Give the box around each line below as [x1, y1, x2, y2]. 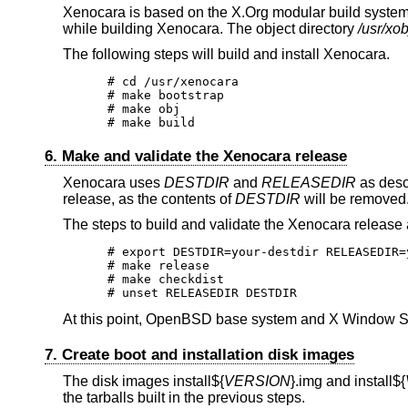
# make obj [107, 101, 181, 116]
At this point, [62, 311, 146, 327]
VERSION [223, 373, 291, 390]
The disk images [62, 373, 173, 390]
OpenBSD [145, 311, 212, 327]
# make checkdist [107, 271, 225, 286]
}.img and [290, 373, 354, 390]
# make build [107, 115, 196, 129]
